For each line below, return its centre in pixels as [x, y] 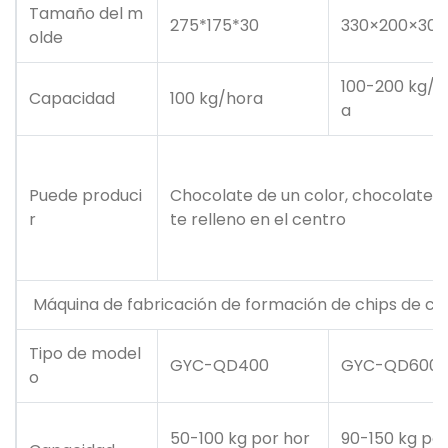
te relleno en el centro [258, 220]
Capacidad [72, 99]
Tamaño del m [86, 14]
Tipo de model [85, 354]
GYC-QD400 [219, 366]
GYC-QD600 [390, 366]
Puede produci [85, 196]
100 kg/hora [216, 99]
